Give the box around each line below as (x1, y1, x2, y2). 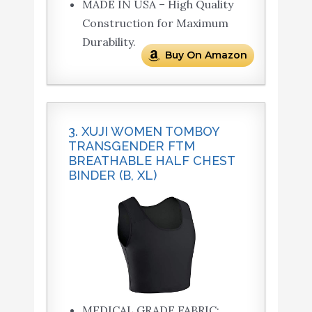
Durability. (81, 35, 136, 49)
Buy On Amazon (165, 49, 248, 62)
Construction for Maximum (81, 16, 228, 31)
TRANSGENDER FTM (68, 139, 195, 154)
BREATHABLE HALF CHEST (68, 153, 235, 169)
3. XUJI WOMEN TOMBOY (68, 124, 219, 139)
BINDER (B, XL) (68, 168, 157, 183)
